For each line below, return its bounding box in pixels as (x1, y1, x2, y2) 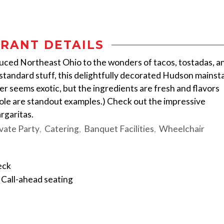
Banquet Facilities (84, 123, 154, 134)
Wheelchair (159, 123, 204, 134)
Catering (44, 123, 79, 134)
